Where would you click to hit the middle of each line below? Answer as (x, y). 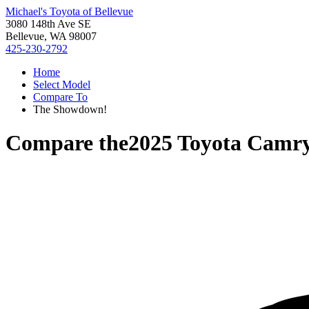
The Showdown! (70, 109)
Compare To (60, 97)
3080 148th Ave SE (48, 24)
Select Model (62, 84)
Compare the (67, 143)
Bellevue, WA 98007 (51, 36)
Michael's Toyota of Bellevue (69, 11)
